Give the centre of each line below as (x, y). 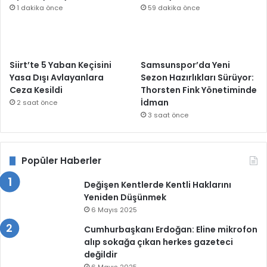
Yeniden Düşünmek (125, 198)
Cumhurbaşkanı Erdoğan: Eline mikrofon (171, 230)
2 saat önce (37, 103)
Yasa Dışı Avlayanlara (57, 78)
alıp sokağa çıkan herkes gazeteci (159, 242)
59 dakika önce (174, 8)
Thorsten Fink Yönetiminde (199, 90)
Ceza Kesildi (36, 90)
